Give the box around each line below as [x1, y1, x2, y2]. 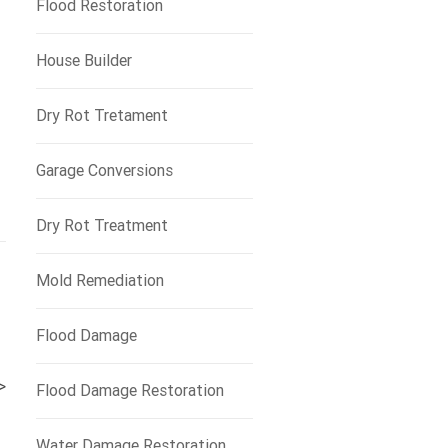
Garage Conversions [35, 161, 173, 180]
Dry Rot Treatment [35, 216, 168, 235]
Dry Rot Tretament [35, 106, 168, 125]
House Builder [35, 51, 132, 70]
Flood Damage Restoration [35, 381, 224, 400]
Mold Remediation [35, 271, 164, 290]
